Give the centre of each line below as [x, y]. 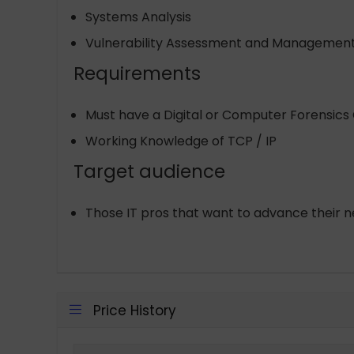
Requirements [137, 73]
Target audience [149, 171]
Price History [135, 311]
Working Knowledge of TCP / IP [181, 141]
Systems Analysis [138, 17]
